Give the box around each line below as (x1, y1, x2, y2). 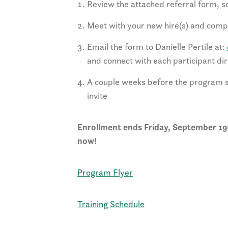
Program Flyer (77, 166, 133, 179)
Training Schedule (77, 198, 145, 210)
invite (87, 90, 108, 102)
